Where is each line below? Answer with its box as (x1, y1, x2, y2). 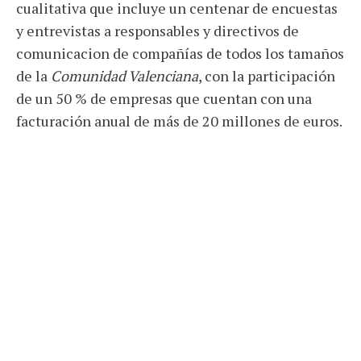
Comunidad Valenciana (51, 66, 198, 86)
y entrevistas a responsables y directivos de (16, 21, 299, 41)
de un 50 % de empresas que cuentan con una (16, 89, 312, 109)
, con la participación (198, 66, 335, 86)
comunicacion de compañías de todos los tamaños (16, 44, 344, 64)
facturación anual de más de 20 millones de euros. (16, 111, 342, 131)
